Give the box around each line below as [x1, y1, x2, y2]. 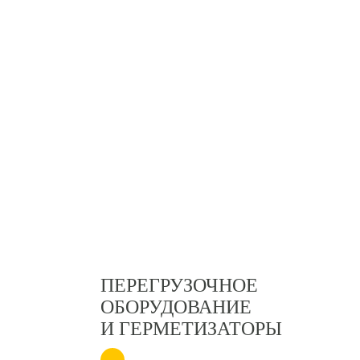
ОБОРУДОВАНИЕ [100, 297, 252, 317]
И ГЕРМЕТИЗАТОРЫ [100, 318, 282, 339]
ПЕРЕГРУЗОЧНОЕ [100, 275, 258, 296]
